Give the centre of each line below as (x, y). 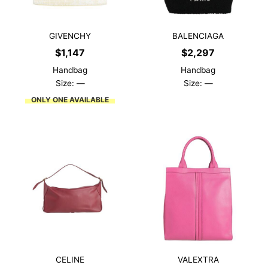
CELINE (70, 260)
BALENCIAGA (198, 36)
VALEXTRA (198, 260)
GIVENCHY (70, 36)
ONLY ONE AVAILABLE (70, 100)
